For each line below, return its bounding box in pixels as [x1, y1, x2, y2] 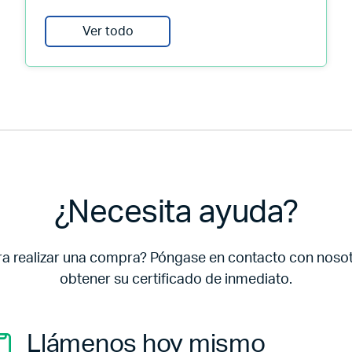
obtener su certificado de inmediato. [60, 273, 292, 287]
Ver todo [82, 25, 134, 38]
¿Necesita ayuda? [53, 197, 299, 229]
